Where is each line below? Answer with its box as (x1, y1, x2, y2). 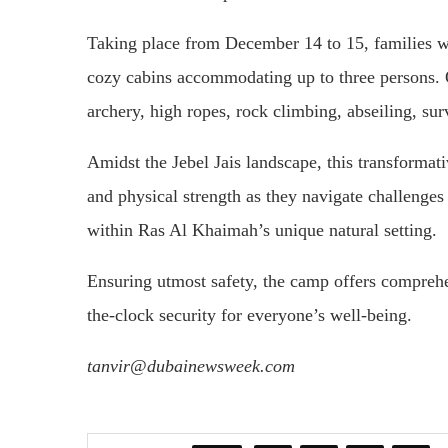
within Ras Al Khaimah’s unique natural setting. (87, 219, 437, 240)
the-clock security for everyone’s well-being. (87, 304, 412, 325)
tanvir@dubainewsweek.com (87, 355, 295, 376)
